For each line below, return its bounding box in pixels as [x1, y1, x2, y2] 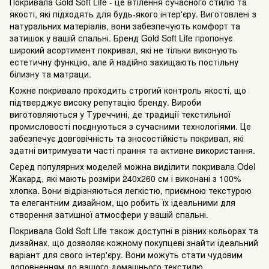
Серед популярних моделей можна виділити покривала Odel [10, 160, 255, 173]
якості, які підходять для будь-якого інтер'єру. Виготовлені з [10, 8, 256, 20]
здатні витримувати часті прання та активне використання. [10, 144, 255, 157]
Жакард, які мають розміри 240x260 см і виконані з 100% [10, 172, 241, 185]
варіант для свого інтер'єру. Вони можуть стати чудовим [10, 249, 243, 261]
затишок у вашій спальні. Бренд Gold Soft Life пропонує [10, 32, 232, 44]
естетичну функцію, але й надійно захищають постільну [10, 56, 238, 68]
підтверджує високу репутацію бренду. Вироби [10, 96, 201, 109]
